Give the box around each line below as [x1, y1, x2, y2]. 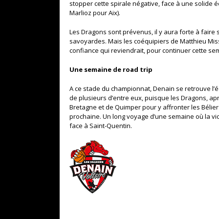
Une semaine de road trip [69, 65, 153, 74]
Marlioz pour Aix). [69, 8, 120, 18]
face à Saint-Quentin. [69, 121, 132, 131]
